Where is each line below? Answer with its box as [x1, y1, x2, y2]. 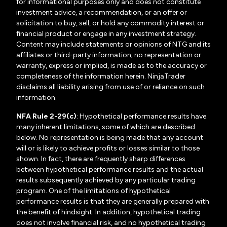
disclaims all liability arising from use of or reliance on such [16, 83, 205, 91]
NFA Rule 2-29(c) [16, 112, 77, 121]
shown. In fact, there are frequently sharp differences [16, 155, 185, 163]
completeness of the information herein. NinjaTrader [16, 72, 185, 81]
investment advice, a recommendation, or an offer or [16, 8, 187, 17]
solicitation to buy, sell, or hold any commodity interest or [16, 19, 204, 27]
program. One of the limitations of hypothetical [16, 186, 171, 195]
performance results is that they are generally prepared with [16, 197, 209, 206]
